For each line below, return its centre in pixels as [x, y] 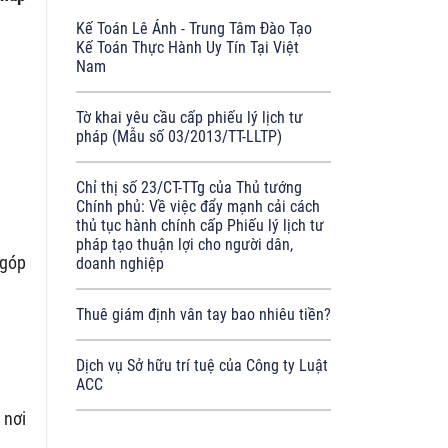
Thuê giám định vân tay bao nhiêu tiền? [203, 314]
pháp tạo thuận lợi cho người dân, [184, 244]
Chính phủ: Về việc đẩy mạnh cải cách [198, 206]
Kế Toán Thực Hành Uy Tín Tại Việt [187, 47]
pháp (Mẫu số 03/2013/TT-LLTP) [179, 136]
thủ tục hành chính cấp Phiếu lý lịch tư [200, 225]
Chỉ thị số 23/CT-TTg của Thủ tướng [189, 187]
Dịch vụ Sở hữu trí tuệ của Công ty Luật [202, 365]
